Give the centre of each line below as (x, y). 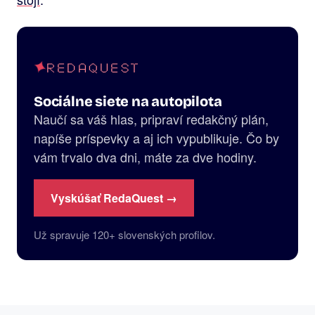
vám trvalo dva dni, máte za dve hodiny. (145, 157)
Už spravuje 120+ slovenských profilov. (124, 235)
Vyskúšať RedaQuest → (114, 198)
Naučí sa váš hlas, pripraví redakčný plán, (151, 119)
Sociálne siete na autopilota (128, 102)
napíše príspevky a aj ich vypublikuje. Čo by (156, 138)
